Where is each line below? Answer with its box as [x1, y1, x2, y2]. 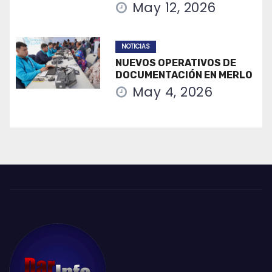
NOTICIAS [121, 41, 150, 51]
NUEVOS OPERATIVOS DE [115, 56, 236, 69]
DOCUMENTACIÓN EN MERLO [115, 69, 253, 81]
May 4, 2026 [132, 83, 213, 101]
